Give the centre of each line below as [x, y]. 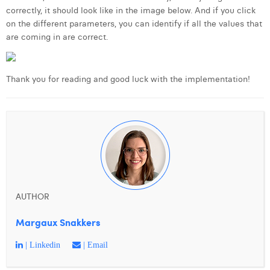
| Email [94, 245]
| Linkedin [42, 245]
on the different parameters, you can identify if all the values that [134, 24]
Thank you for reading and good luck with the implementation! [128, 79]
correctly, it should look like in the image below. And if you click [131, 10]
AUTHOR [33, 196]
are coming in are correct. [57, 37]
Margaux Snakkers [58, 222]
